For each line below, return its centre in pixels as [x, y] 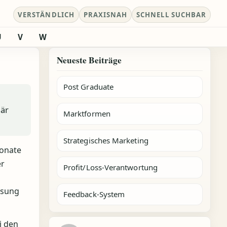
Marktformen [87, 113]
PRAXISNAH [105, 15]
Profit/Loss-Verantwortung [110, 167]
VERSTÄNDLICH [46, 15]
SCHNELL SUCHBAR [171, 15]
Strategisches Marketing [106, 140]
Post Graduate [88, 87]
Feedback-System [94, 194]
